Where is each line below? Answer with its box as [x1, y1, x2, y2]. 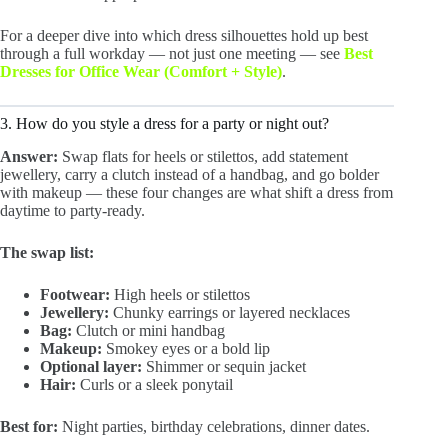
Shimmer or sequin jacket [142, 357, 306, 375]
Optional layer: [40, 357, 142, 375]
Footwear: [40, 285, 110, 303]
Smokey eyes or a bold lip [102, 339, 270, 357]
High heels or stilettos [110, 285, 250, 303]
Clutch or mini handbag [72, 321, 225, 339]
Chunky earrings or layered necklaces [109, 303, 350, 321]
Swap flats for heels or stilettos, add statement [58, 147, 348, 165]
